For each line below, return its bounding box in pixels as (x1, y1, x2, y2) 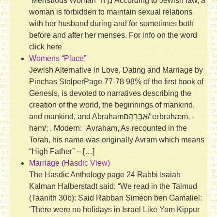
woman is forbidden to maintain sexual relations (29, 7, 192, 16)
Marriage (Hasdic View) (29, 158, 110, 167)
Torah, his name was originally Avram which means (29, 135, 204, 144)
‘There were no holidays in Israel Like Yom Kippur (29, 205, 200, 214)
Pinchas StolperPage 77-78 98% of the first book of (29, 77, 203, 86)
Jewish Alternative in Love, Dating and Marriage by (29, 65, 203, 74)
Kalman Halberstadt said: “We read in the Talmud (29, 182, 197, 190)
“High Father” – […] (29, 147, 94, 155)
